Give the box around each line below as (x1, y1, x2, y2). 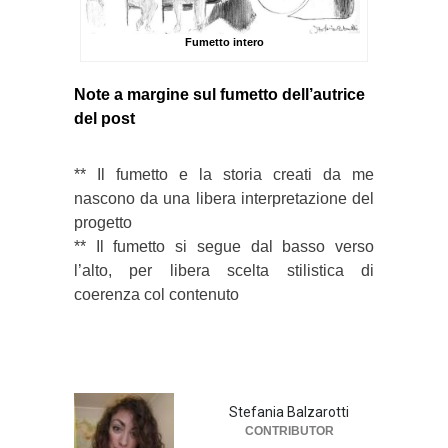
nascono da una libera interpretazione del (74, 189, 374, 207)
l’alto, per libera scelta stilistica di (74, 261, 374, 279)
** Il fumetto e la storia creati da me (74, 165, 374, 183)
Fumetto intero (184, 35, 264, 48)
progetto (74, 213, 132, 231)
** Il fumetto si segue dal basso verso (74, 237, 374, 255)
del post (74, 109, 135, 127)
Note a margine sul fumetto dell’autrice (74, 85, 365, 103)
